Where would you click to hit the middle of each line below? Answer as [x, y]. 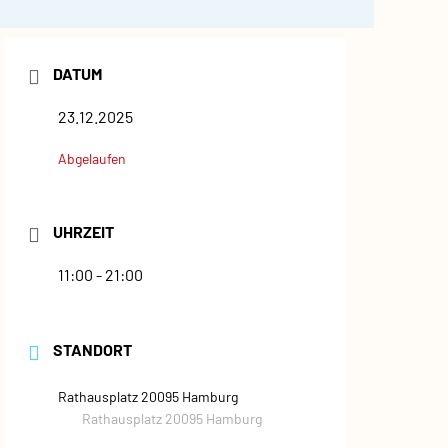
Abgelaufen [92, 158]
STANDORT [92, 349]
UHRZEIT [83, 231]
